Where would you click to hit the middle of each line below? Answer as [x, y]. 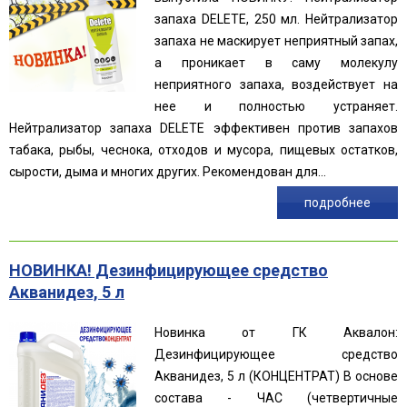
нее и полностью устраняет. [276, 106]
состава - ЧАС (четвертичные [276, 397]
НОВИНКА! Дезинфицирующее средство [169, 270]
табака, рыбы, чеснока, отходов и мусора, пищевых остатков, [203, 149]
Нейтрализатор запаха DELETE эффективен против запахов [203, 128]
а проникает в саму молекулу [276, 62]
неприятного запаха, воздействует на [276, 84]
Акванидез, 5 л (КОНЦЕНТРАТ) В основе [276, 376]
